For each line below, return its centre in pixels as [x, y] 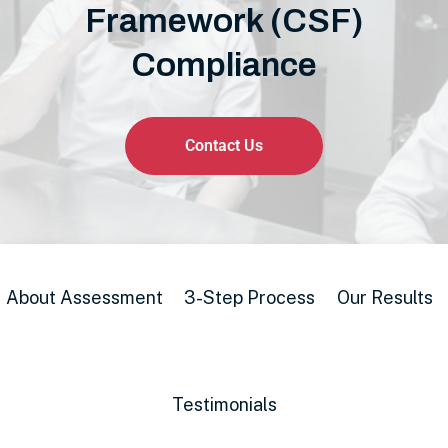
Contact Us [224, 145]
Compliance [224, 64]
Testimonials [224, 404]
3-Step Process [250, 297]
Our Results [384, 297]
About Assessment [85, 297]
